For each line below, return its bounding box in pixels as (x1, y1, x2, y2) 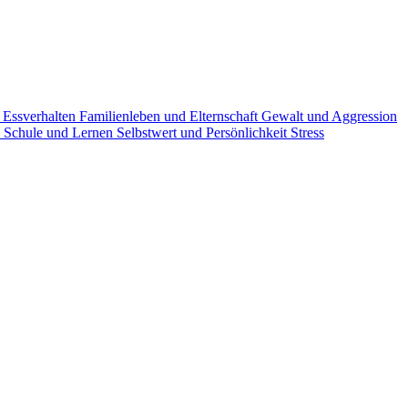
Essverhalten (3, 107, 79, 124)
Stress (291, 124, 324, 140)
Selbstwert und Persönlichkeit (117, 124, 291, 140)
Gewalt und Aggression (261, 107, 397, 124)
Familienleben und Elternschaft (79, 107, 261, 124)
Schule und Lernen (4, 124, 117, 140)
